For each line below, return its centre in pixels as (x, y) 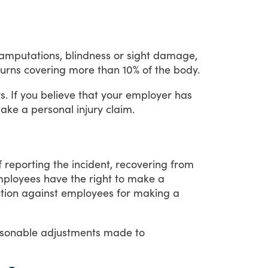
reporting (28, 164)
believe (58, 94)
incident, (92, 164)
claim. (120, 109)
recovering (141, 164)
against (40, 192)
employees (87, 192)
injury (90, 109)
